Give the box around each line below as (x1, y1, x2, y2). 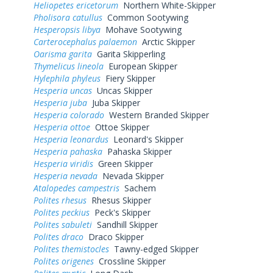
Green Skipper (93, 157, 153, 169)
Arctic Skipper (137, 35, 195, 48)
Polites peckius (34, 206, 90, 218)
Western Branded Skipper (104, 108, 209, 121)
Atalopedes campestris (34, 182, 119, 194)
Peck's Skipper (90, 206, 151, 218)
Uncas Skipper (92, 84, 152, 96)
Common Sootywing (102, 11, 188, 23)
